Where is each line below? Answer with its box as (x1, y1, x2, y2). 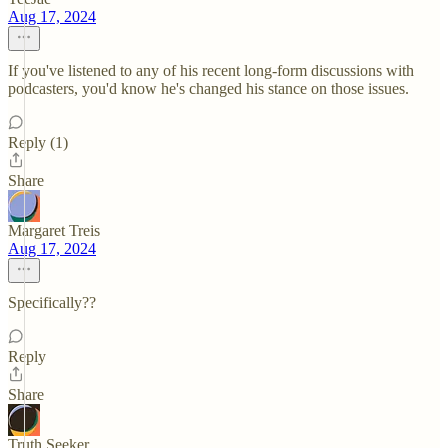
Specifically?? (8, 294, 96, 311)
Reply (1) (8, 134, 68, 151)
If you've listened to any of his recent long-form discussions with (8, 62, 414, 79)
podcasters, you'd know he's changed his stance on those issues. (8, 80, 409, 97)
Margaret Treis (8, 222, 100, 239)
